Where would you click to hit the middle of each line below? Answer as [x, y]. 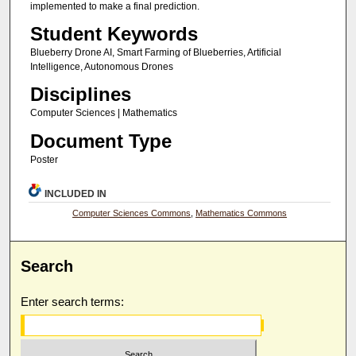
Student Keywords [114, 34]
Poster [44, 159]
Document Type [101, 141]
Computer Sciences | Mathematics [103, 113]
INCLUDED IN [76, 194]
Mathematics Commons [242, 213]
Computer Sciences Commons [132, 213]
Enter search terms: [73, 302]
